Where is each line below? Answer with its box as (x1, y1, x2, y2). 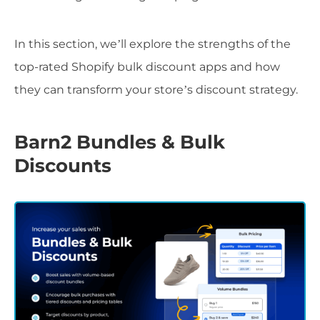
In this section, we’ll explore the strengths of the (14, 36, 291, 51)
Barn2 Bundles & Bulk (14, 131, 225, 154)
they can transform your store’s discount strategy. (14, 82, 298, 96)
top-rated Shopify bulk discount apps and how (14, 59, 280, 74)
